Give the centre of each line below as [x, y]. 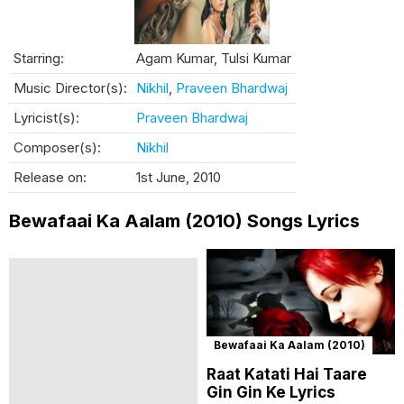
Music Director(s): [70, 87]
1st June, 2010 [179, 177]
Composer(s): [57, 147]
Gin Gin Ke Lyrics [271, 393]
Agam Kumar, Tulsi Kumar [214, 58]
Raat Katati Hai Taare [287, 375]
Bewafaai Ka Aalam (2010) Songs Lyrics [184, 220]
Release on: [50, 177]
